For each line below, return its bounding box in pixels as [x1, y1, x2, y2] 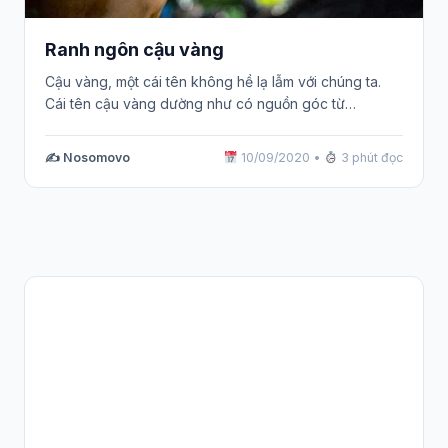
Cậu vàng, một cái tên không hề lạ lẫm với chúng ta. [45, 73, 381, 91]
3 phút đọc [338, 150, 403, 166]
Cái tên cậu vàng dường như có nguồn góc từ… [45, 95, 356, 113]
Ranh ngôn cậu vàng [45, 38, 224, 60]
